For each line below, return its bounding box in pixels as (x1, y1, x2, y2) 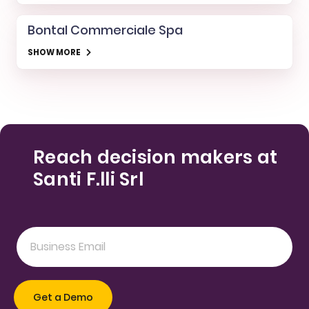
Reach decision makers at (33, 144, 278, 170)
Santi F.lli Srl (33, 166, 143, 192)
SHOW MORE (28, 46, 81, 58)
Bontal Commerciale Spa (28, 21, 183, 39)
